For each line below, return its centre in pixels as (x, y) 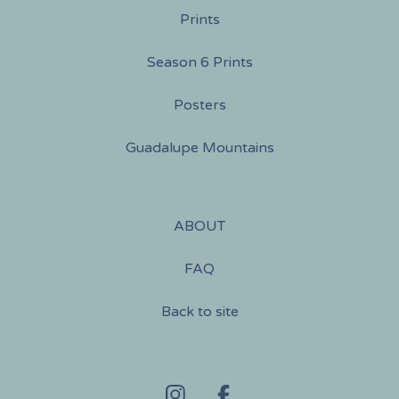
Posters (199, 105)
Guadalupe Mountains (199, 148)
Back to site (199, 312)
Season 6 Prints (199, 62)
